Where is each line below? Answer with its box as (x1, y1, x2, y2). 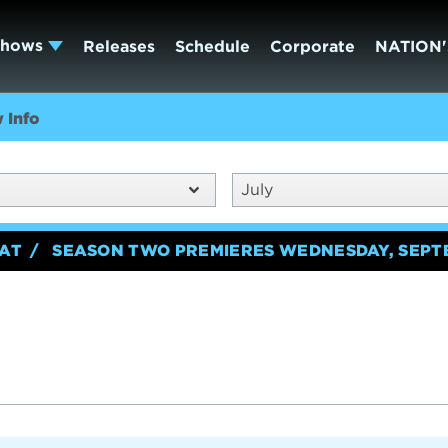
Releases (82, 36, 155, 56)
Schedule (174, 36, 250, 56)
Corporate (269, 36, 355, 56)
